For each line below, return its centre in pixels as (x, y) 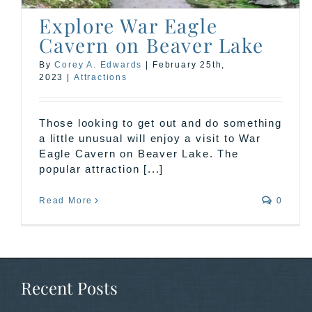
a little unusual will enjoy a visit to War (150, 138)
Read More (66, 200)
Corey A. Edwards (99, 64)
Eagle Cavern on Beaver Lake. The (139, 153)
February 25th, (189, 64)
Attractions (101, 77)
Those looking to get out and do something (161, 123)
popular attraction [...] (102, 169)
